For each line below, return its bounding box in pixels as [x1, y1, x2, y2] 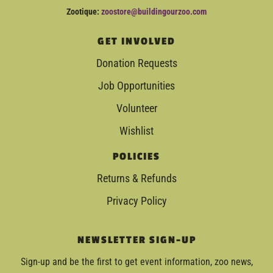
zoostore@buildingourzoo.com [101, 7, 207, 17]
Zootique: [66, 7, 101, 17]
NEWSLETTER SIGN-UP [77, 234, 196, 247]
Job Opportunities [98, 79, 175, 93]
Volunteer [116, 102, 157, 115]
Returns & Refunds [96, 172, 177, 185]
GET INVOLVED [97, 35, 175, 48]
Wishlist [119, 124, 154, 138]
